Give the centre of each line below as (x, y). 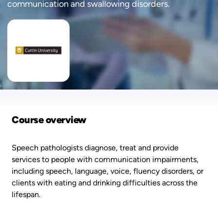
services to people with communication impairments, (105, 159)
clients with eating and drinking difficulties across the (105, 182)
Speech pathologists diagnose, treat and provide (95, 147)
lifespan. (26, 194)
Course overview (49, 119)
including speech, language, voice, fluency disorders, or (108, 171)
